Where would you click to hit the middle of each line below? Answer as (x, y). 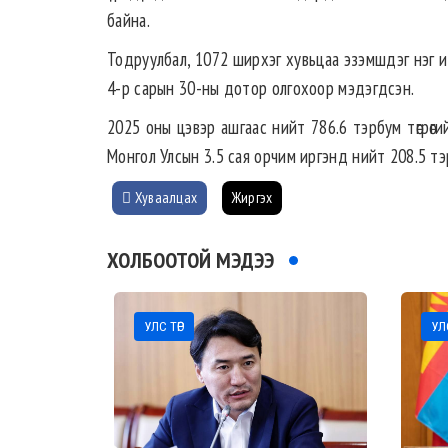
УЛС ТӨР (164, 327)
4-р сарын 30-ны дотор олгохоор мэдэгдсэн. (261, 88)
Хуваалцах (164, 198)
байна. (128, 20)
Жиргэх (252, 198)
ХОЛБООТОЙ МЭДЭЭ (190, 260)
